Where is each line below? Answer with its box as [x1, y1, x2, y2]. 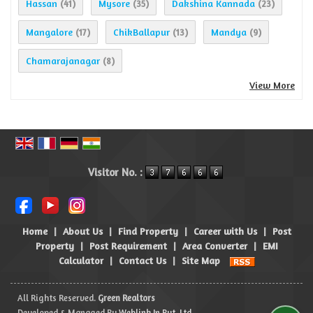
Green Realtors [98, 293, 155, 304]
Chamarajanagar [26, 54, 100, 67]
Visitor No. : [87, 165, 145, 179]
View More [249, 79, 295, 92]
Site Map [181, 254, 220, 267]
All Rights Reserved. [17, 293, 98, 304]
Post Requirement [89, 240, 167, 252]
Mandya [211, 26, 247, 38]
